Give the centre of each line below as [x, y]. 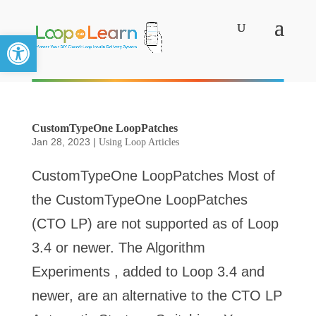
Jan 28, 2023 [61, 142]
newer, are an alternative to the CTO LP [157, 296]
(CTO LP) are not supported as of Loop [155, 224]
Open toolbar [38, 42]
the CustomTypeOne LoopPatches [139, 200]
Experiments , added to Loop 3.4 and [148, 272]
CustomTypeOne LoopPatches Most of [153, 176]
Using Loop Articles [139, 142]
